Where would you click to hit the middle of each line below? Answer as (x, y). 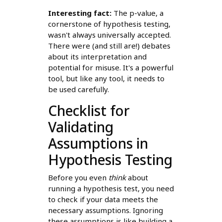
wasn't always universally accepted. (109, 35)
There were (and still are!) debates (109, 46)
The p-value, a (137, 13)
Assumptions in (98, 143)
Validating (81, 127)
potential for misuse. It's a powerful (111, 68)
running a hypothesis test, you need (111, 189)
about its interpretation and (97, 57)
